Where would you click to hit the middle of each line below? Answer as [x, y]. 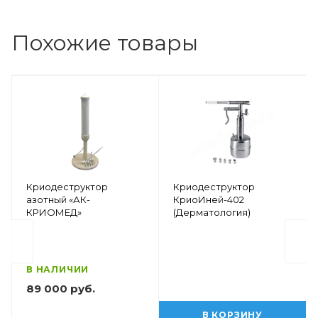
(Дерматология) [212, 212]
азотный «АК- [58, 199]
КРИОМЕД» [54, 212]
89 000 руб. [61, 288]
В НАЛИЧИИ [58, 269]
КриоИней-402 [209, 199]
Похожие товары [105, 43]
